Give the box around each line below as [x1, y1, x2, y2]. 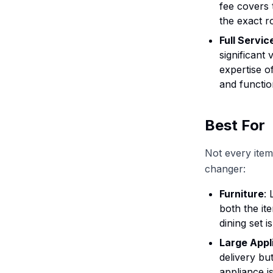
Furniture [219, 188, 264, 200]
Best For [205, 116, 265, 134]
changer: [205, 163, 246, 175]
